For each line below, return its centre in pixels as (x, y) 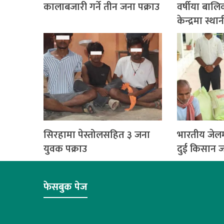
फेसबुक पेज (65, 187)
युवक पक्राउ (65, 149)
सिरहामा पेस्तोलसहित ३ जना (97, 135)
